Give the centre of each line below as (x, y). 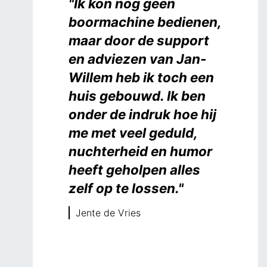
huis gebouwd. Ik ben (137, 95)
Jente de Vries (108, 212)
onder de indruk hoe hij (142, 114)
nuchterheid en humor (140, 151)
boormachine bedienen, (145, 21)
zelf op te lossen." (126, 188)
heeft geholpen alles (134, 169)
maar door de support (139, 40)
